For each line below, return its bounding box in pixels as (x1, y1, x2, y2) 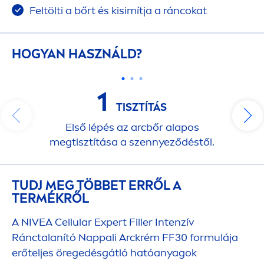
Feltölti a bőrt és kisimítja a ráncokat (27, 4, 207, 17)
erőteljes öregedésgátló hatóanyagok (12, 246, 197, 259)
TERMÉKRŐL (12, 190, 89, 206)
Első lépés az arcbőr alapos (65, 120, 199, 134)
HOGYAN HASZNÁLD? (12, 45, 142, 62)
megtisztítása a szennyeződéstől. (49, 135, 214, 148)
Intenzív (153, 215, 194, 229)
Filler (129, 215, 153, 229)
